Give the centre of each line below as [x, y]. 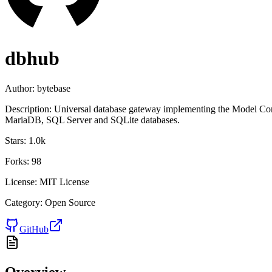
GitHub [34, 229]
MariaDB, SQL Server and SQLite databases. [92, 120]
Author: [20, 88]
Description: [28, 109]
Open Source [70, 202]
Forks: [17, 161]
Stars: [15, 140]
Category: [24, 202]
